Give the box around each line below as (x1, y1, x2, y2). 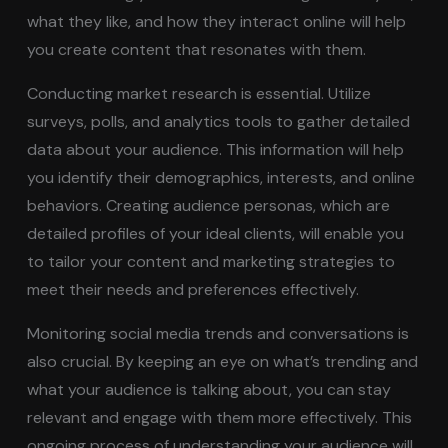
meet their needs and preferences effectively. (27, 278, 360, 300)
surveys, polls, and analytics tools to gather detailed (27, 110, 411, 132)
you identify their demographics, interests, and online (27, 166, 416, 188)
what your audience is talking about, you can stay (27, 378, 392, 400)
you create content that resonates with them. (27, 38, 367, 60)
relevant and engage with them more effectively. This (27, 406, 413, 428)
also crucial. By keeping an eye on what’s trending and (27, 350, 419, 372)
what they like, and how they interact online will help (27, 10, 407, 32)
